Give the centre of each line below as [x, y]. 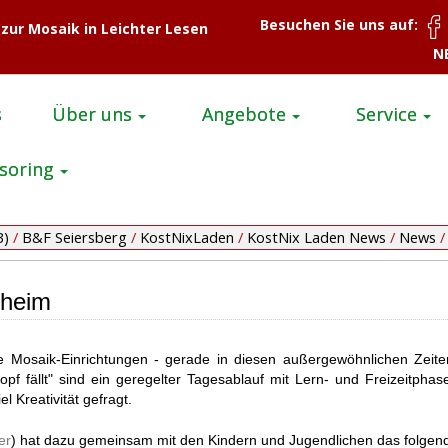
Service [386, 114]
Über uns [92, 114]
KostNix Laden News [316, 237]
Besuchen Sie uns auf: [341, 25]
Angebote [244, 114]
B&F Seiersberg [74, 237]
